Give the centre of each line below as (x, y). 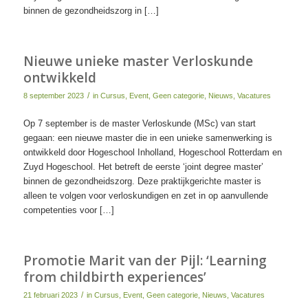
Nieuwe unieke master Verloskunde (138, 62)
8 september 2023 (53, 96)
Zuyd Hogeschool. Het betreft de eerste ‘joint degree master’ (143, 167)
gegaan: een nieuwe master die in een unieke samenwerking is (147, 138)
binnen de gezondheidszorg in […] (91, 11)
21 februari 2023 (50, 295)
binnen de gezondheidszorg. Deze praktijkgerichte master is (142, 181)
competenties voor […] (68, 210)
